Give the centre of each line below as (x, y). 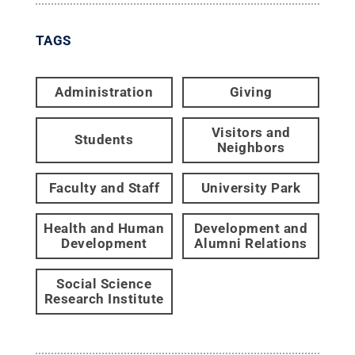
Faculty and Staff (104, 187)
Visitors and (251, 132)
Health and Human (104, 228)
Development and (251, 228)
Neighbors (251, 147)
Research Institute (104, 298)
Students (104, 140)
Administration (104, 92)
